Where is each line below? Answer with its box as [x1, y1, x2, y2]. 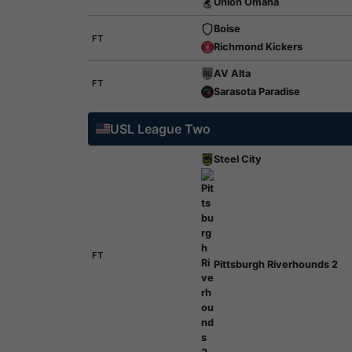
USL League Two [110, 121, 211, 137]
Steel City [213, 153, 262, 165]
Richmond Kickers [213, 41, 302, 53]
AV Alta [213, 68, 251, 79]
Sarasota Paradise [213, 86, 300, 97]
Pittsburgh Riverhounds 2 [213, 258, 338, 270]
